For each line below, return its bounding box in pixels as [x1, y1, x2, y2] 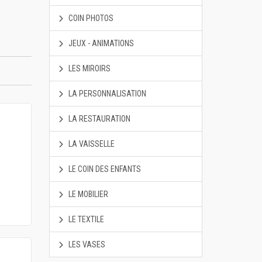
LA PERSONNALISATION [66, 89, 146, 98]
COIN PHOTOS [66, 13, 113, 23]
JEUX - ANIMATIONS [66, 39, 134, 48]
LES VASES [66, 240, 105, 249]
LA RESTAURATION [66, 114, 130, 123]
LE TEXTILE [66, 215, 104, 224]
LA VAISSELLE [66, 139, 115, 149]
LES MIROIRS [66, 64, 111, 73]
